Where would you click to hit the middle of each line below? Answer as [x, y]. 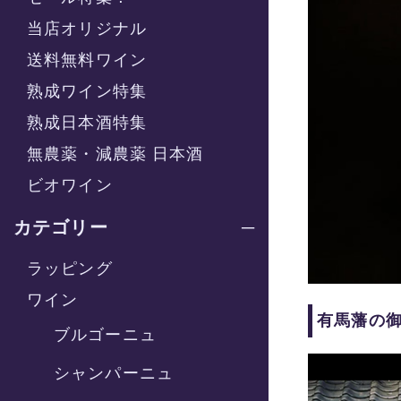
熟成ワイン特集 [87, 91]
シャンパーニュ [114, 373]
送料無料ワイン [87, 60]
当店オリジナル [87, 29]
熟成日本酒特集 [87, 123]
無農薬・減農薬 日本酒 [115, 154]
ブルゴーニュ [105, 335]
